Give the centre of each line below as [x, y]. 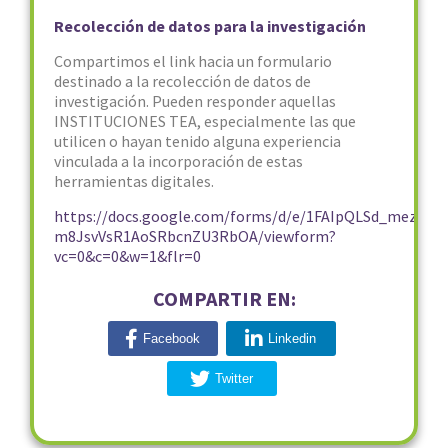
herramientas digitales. [134, 181]
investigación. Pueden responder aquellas [195, 101]
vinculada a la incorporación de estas [178, 161]
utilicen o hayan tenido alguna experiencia [197, 141]
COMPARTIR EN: [224, 298]
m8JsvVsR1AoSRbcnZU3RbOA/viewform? [195, 236]
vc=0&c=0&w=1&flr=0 [127, 256]
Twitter [234, 378]
